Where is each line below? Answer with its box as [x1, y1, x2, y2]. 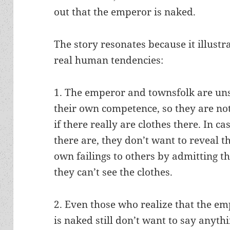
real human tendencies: [54, 53, 164, 67]
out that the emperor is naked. [54, 5, 196, 18]
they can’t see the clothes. [54, 165, 173, 179]
